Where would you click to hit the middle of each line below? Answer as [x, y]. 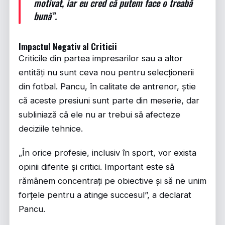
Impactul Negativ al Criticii [68, 46]
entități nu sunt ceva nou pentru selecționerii [106, 72]
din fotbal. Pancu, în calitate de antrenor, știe [107, 86]
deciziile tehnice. [51, 129]
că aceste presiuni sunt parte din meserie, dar [109, 100]
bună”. [45, 16]
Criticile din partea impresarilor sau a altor [101, 58]
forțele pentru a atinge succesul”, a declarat [105, 195]
